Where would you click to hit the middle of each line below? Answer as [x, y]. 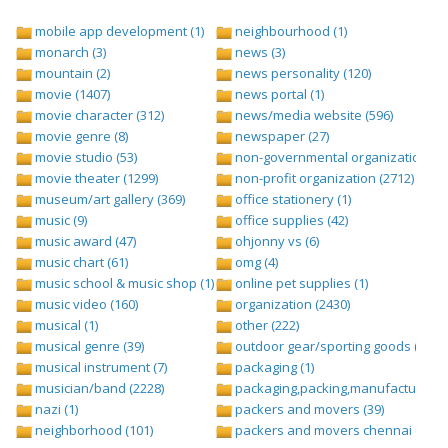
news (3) [258, 52]
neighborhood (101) [92, 430]
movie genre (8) [80, 136]
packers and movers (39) [308, 409]
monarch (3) [69, 52]
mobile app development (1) [118, 31]
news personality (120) [301, 73]
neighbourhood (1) [289, 31]
